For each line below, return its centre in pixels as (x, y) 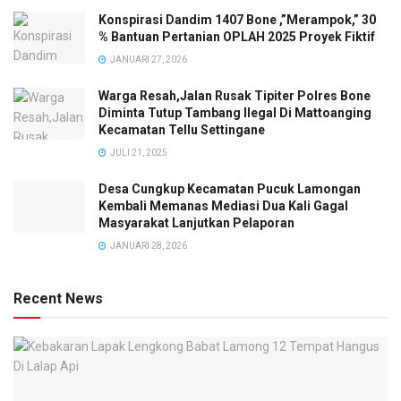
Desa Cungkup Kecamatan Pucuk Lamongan (230, 189)
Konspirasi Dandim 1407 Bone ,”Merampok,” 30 (237, 20)
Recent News (58, 299)
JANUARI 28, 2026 (148, 246)
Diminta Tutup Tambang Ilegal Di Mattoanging (235, 113)
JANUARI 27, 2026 (148, 60)
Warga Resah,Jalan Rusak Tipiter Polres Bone (235, 96)
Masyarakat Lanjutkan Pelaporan (196, 223)
